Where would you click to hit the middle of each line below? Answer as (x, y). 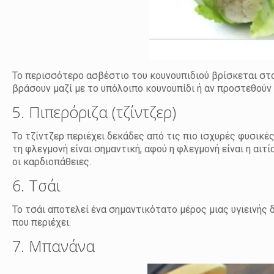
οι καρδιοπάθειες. (52, 161)
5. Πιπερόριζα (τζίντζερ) (94, 112)
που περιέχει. (42, 222)
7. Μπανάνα (54, 246)
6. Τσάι (37, 185)
